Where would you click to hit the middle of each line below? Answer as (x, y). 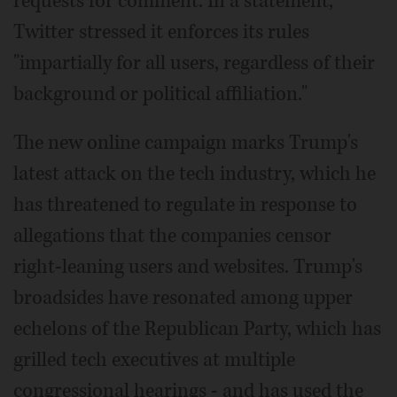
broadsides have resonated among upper (183, 297)
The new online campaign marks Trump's (186, 142)
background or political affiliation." (160, 93)
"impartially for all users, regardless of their (194, 62)
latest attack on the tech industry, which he (195, 173)
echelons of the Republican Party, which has (197, 328)
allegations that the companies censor (172, 235)
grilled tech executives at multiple (154, 359)
